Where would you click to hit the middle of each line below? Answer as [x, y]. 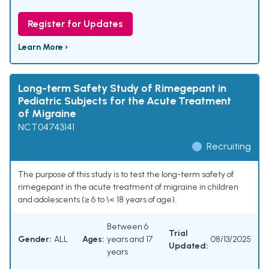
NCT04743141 [46, 127]
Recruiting [229, 147]
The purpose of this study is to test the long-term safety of [126, 175]
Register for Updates [75, 24]
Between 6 [128, 227]
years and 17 [130, 240]
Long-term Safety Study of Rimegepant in [122, 89]
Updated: [189, 246]
